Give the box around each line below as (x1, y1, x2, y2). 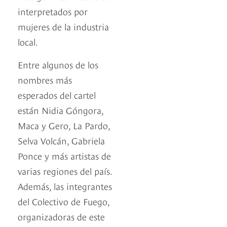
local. (18, 35, 40, 48)
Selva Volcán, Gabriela (18, 134, 105, 147)
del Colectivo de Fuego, (18, 195, 109, 208)
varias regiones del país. (18, 164, 112, 177)
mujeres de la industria (18, 20, 109, 33)
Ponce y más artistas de (18, 149, 111, 162)
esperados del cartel (18, 88, 96, 101)
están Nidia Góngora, (18, 103, 103, 117)
